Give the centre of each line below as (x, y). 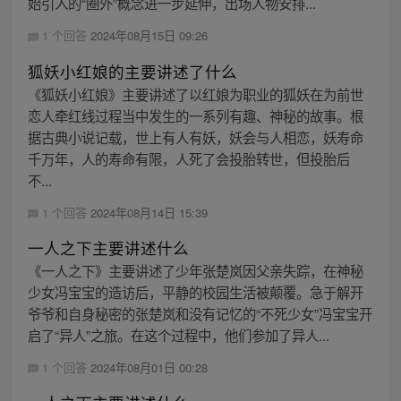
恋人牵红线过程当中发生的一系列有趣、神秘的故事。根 (195, 115)
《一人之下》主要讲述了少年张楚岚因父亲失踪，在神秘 (195, 270)
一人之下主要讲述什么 (108, 247)
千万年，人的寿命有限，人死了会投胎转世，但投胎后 (188, 158)
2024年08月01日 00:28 (149, 367)
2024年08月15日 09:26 (149, 36)
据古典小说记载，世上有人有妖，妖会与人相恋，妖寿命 (195, 137)
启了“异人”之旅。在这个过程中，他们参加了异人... (178, 334)
